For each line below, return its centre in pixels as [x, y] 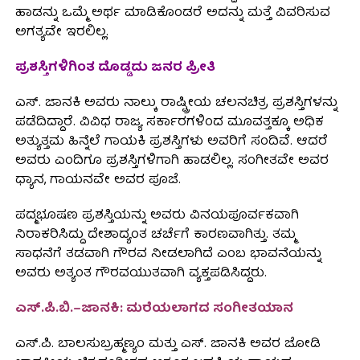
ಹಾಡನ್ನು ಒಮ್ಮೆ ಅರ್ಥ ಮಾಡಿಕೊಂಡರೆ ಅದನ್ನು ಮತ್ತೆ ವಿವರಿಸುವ [172, 14]
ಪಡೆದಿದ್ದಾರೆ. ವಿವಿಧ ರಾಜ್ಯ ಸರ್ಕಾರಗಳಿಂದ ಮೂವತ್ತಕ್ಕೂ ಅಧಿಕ [169, 123]
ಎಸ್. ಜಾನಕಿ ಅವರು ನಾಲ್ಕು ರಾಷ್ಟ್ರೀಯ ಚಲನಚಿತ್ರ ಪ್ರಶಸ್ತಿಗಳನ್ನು [176, 104]
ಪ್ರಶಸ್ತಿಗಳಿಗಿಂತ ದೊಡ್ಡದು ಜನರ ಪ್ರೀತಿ [115, 69]
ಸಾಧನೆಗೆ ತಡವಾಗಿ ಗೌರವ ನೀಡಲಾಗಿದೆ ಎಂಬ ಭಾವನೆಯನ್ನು [168, 255]
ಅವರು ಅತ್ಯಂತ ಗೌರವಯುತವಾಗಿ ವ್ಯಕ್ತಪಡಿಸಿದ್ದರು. [141, 274]
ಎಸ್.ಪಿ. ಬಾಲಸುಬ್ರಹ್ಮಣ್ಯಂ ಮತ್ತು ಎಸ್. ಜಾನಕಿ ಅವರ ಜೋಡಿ [168, 345]
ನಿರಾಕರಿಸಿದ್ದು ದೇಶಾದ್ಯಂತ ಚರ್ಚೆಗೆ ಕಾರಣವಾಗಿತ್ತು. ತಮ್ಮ [155, 236]
